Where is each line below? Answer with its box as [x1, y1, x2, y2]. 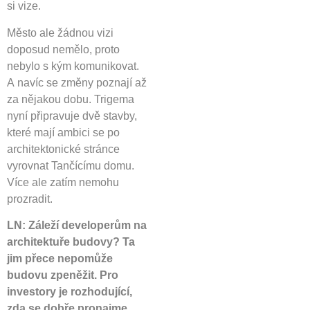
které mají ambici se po [7, 126, 120, 138]
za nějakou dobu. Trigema [7, 93, 134, 105]
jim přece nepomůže [7, 252, 113, 264]
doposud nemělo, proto [7, 43, 120, 55]
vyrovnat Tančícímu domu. [7, 159, 134, 172]
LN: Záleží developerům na [7, 219, 147, 231]
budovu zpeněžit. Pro [7, 268, 118, 281]
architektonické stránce [7, 143, 120, 155]
